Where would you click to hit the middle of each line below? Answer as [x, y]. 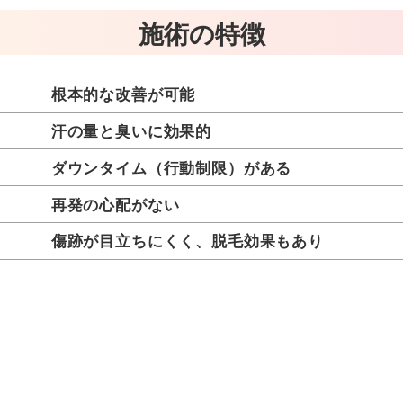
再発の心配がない [115, 204]
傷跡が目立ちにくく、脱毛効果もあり [187, 241]
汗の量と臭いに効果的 [131, 131]
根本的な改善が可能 [123, 94]
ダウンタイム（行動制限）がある [171, 167]
